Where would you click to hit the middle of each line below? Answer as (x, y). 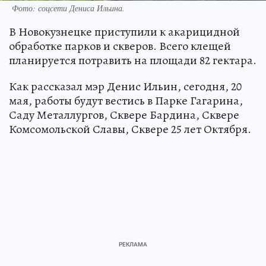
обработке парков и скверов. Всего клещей (120, 46)
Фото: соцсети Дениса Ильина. (68, 8)
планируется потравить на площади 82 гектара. (133, 61)
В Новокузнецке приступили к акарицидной (124, 32)
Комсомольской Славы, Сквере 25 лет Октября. (130, 129)
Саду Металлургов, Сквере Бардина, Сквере (124, 115)
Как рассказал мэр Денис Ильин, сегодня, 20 (125, 87)
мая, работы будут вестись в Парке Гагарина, (126, 101)
